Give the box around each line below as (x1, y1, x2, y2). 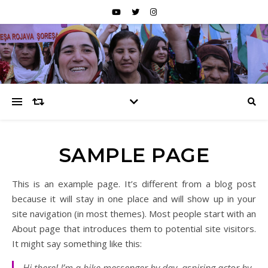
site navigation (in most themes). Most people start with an (12, 208, 256, 220)
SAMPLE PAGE (58, 143, 210, 167)
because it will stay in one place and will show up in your (12, 193, 256, 205)
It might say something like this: (12, 237, 142, 249)
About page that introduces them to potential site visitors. (12, 223, 256, 234)
